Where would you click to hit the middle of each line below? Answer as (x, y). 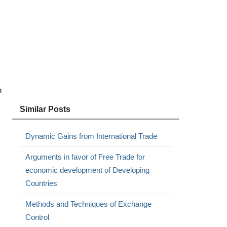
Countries (41, 183)
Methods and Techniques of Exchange (88, 204)
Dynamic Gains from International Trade (91, 136)
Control (37, 217)
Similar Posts (45, 109)
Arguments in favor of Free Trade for (85, 157)
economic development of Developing (87, 170)
